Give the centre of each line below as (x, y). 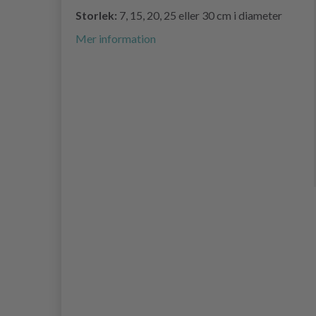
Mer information (116, 39)
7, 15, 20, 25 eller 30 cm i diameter (200, 16)
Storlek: (96, 16)
